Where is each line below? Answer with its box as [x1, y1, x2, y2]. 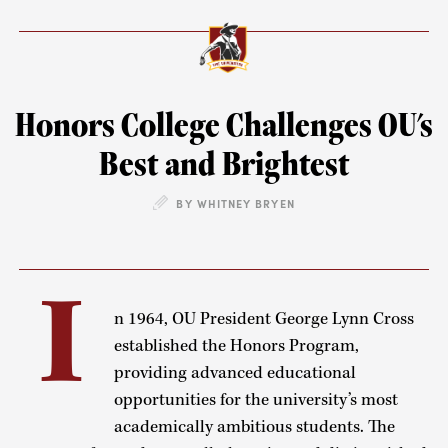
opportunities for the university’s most [113, 389, 398, 412]
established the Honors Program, [113, 335, 359, 358]
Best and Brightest [98, 140, 350, 186]
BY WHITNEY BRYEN [176, 195, 295, 211]
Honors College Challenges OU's [15, 101, 433, 147]
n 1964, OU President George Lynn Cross [113, 308, 414, 331]
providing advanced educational [113, 362, 356, 385]
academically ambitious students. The [113, 416, 395, 439]
